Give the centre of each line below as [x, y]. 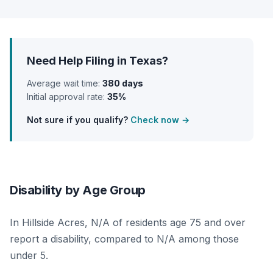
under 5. [29, 255]
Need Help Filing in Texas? [97, 60]
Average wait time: [65, 83]
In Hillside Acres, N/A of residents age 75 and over [128, 222]
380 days [123, 83]
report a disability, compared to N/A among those [124, 239]
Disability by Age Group [78, 190]
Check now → [160, 119]
